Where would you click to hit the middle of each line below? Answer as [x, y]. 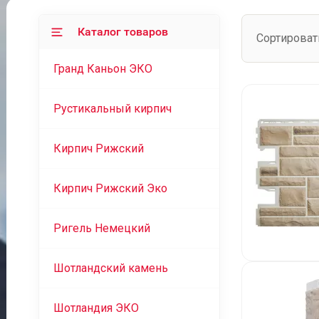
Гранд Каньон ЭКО [103, 69]
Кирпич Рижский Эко [110, 188]
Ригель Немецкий [101, 228]
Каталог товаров [122, 32]
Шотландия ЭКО [96, 308]
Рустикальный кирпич [112, 109]
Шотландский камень [110, 268]
